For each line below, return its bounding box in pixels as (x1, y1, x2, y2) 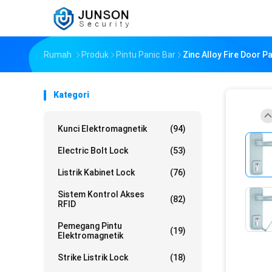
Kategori (53, 90, 89, 100)
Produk (81, 50, 109, 59)
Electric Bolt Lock (58, 146, 128, 155)
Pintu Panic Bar (116, 50, 175, 59)
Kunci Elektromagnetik (58, 124, 147, 134)
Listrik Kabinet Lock (58, 168, 135, 177)
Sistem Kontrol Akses (58, 189, 144, 199)
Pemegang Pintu (58, 221, 122, 231)
